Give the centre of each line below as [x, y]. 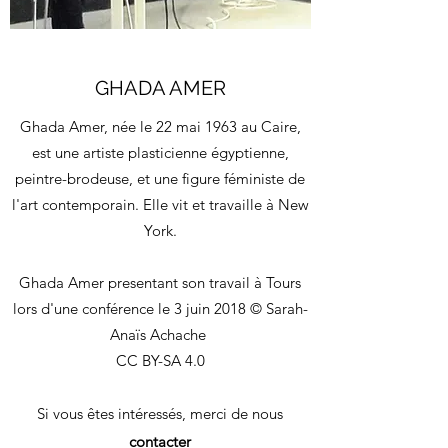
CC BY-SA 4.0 [160, 360]
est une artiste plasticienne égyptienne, [160, 152]
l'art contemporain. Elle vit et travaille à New [160, 204]
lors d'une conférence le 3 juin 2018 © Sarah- [160, 308]
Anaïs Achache [160, 334]
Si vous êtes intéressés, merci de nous [160, 413]
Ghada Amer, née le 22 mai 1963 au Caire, [160, 126]
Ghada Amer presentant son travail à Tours [160, 282]
